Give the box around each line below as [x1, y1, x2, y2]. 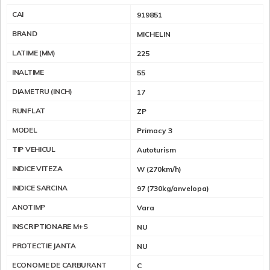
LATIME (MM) [12, 48, 55, 58]
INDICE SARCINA [12, 183, 67, 193]
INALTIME [12, 67, 44, 77]
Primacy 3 [137, 126, 172, 136]
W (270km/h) [137, 165, 181, 174]
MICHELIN [137, 30, 171, 39]
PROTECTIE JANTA [12, 241, 76, 251]
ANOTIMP [12, 202, 45, 212]
